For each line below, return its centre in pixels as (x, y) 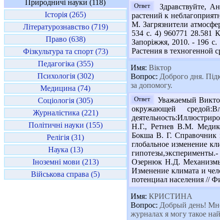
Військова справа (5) (65, 174)
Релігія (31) (65, 137)
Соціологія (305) (65, 100)
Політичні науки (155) (65, 125)
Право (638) (65, 39)
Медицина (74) (65, 88)
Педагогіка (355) (65, 64)
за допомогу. (151, 85)
